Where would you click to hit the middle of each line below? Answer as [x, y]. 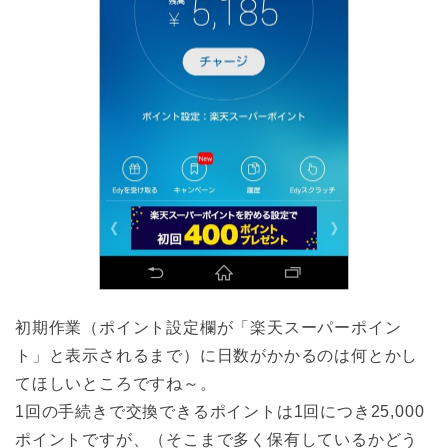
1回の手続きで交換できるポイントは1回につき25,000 [220, 411]
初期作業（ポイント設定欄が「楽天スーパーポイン [208, 327]
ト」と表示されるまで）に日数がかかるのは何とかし [217, 355]
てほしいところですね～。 [116, 383]
